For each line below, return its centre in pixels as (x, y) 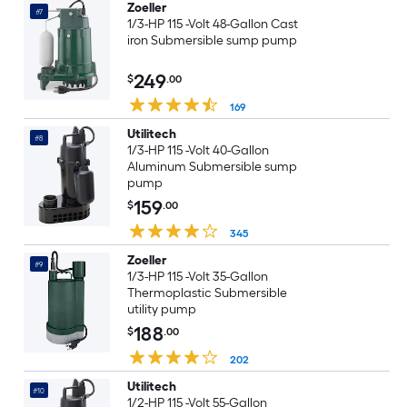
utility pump (161, 309)
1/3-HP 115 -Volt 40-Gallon (198, 150)
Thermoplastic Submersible (207, 293)
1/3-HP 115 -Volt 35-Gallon (198, 277)
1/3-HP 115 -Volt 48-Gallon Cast (213, 24)
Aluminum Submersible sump (212, 167)
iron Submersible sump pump (212, 40)
